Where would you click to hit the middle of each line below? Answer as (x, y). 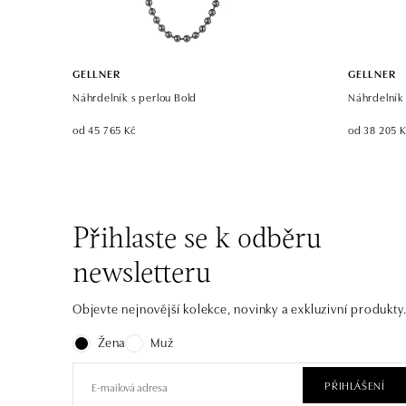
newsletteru (142, 275)
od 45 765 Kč (105, 129)
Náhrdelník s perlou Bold (135, 97)
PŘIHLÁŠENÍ (355, 385)
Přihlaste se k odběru (197, 240)
